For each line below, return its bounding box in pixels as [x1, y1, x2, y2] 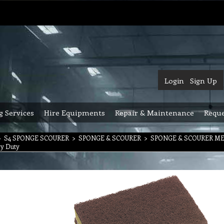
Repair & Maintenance [115, 107, 194, 117]
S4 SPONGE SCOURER [4, 133, 69, 142]
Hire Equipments [44, 107, 105, 117]
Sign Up [190, 75, 217, 85]
